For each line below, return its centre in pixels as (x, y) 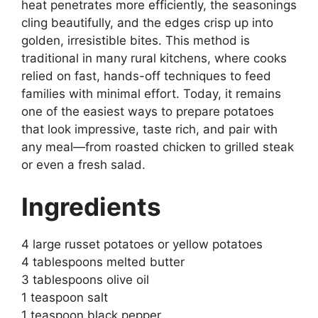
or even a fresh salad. (83, 164)
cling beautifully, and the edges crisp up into (147, 22)
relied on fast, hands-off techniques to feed (146, 76)
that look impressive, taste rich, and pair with (149, 129)
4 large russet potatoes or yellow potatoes (142, 244)
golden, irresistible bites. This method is (136, 40)
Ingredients (91, 207)
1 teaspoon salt (65, 297)
